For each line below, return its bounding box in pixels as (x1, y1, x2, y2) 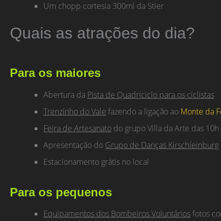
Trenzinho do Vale (43, 106, 106, 117)
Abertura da (43, 89, 87, 100)
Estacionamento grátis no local (43, 156, 149, 167)
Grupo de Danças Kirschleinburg (105, 139, 219, 150)
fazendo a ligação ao (106, 106, 181, 117)
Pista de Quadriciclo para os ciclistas (87, 89, 214, 100)
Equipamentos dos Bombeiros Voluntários (43, 208, 190, 219)
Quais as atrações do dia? (10, 24, 195, 42)
